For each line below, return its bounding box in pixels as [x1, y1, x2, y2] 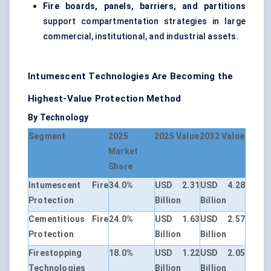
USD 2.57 [200, 214, 245, 224]
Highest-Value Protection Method [28, 93, 181, 105]
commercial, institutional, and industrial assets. [43, 31, 239, 42]
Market [108, 146, 139, 157]
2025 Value [154, 131, 199, 142]
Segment [28, 131, 66, 142]
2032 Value [200, 131, 244, 142]
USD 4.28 [200, 180, 245, 191]
